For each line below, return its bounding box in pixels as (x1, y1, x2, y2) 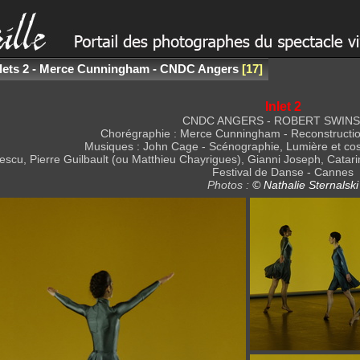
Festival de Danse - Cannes (212, 166, 354, 178)
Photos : (207, 178, 252, 191)
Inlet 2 (264, 99, 301, 113)
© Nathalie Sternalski (252, 178, 358, 191)
